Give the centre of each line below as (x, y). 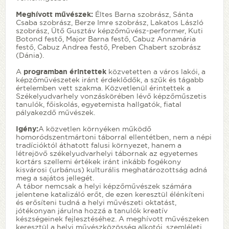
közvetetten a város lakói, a (156, 71)
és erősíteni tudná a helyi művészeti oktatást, (96, 202)
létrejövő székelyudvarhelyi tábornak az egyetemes (107, 153)
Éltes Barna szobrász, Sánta (144, 14)
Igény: (27, 129)
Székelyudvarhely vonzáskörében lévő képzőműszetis (111, 96)
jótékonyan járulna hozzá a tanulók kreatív (92, 210)
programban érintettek (65, 71)
